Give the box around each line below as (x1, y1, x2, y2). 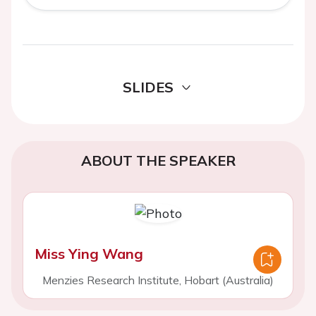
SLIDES (123, 78, 174, 96)
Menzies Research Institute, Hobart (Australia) (42, 273, 274, 287)
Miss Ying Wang (35, 245, 143, 262)
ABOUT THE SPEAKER (80, 152, 236, 169)
